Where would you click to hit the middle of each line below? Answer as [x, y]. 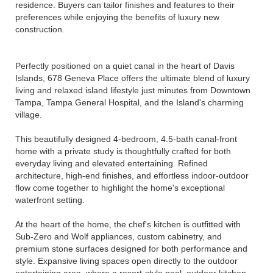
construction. [40, 29]
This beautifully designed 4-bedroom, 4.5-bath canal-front [126, 139]
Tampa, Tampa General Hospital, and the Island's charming [129, 102]
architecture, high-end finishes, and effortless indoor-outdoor [132, 175]
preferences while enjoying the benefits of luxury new [117, 17]
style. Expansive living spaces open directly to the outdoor [126, 261]
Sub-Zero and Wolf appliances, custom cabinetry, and [119, 236]
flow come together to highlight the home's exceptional [120, 188]
